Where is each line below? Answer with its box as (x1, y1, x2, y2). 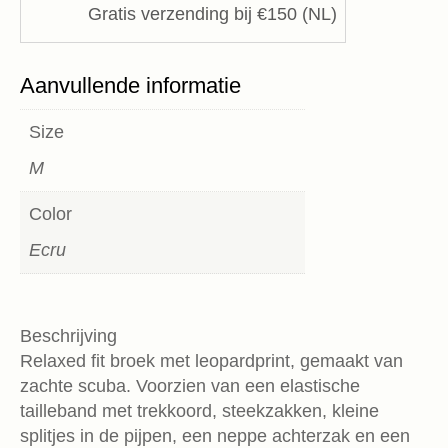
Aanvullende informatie (20, 73, 241, 99)
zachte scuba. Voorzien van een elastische (20, 376, 360, 397)
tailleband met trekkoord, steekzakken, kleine (20, 401, 379, 422)
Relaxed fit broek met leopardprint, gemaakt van (20, 351, 403, 372)
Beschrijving (20, 326, 117, 347)
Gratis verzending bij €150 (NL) (88, 4, 338, 25)
